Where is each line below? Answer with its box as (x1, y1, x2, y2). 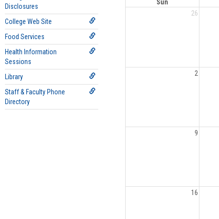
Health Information (5, 48, 57, 56)
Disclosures (5, 2, 38, 10)
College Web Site (5, 18, 52, 25)
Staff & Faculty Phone (5, 88, 65, 96)
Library (5, 73, 23, 81)
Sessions (5, 58, 31, 66)
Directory (5, 98, 30, 106)
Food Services (5, 33, 44, 41)
